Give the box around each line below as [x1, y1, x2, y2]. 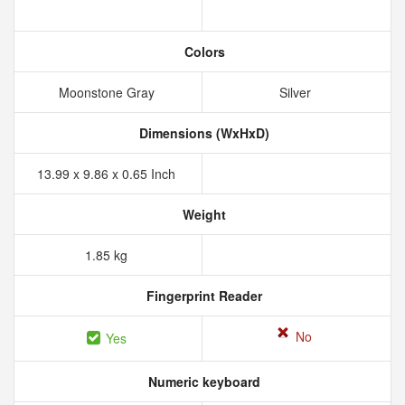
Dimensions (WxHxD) [136, 124, 269, 142]
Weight [179, 205, 226, 223]
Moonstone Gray [58, 83, 158, 101]
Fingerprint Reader [143, 287, 262, 305]
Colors [180, 42, 225, 61]
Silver [278, 83, 315, 101]
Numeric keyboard [145, 372, 260, 391]
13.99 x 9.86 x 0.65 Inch [37, 165, 179, 183]
